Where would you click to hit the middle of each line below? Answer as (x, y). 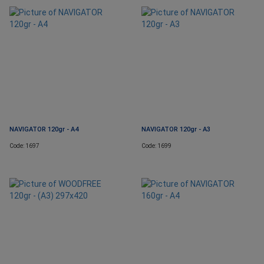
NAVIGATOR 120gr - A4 (44, 130)
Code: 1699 (156, 146)
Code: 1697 (24, 146)
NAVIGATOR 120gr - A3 (176, 130)
